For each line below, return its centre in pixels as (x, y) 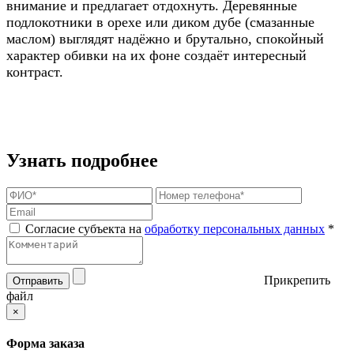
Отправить (38, 281)
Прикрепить (297, 280)
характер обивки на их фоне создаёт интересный (156, 55)
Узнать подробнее (82, 160)
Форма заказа (45, 343)
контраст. (35, 72)
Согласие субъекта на (83, 228)
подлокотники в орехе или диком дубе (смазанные (160, 22)
